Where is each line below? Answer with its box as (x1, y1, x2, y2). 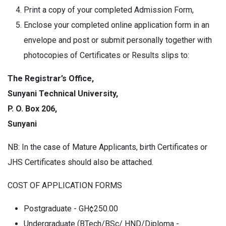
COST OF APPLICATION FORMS (8, 181, 122, 190)
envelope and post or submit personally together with (24, 35, 212, 45)
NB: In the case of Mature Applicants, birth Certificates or (8, 142, 207, 152)
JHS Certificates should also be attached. (8, 157, 153, 167)
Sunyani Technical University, (8, 89, 118, 98)
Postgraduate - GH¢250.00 (24, 204, 118, 213)
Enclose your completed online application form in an (24, 20, 209, 30)
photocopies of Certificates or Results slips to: (24, 50, 189, 60)
